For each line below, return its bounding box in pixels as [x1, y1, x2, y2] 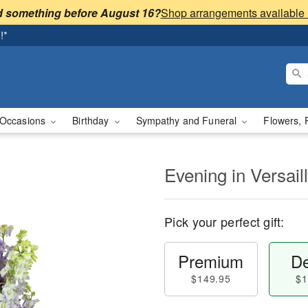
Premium [178, 249, 244, 273]
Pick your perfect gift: [164, 212, 284, 230]
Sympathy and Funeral [135, 113, 240, 127]
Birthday [72, 113, 112, 127]
